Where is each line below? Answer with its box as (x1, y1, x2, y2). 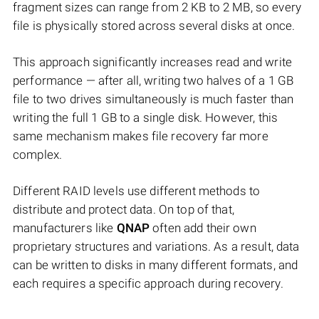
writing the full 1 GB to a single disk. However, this (13, 110, 278, 125)
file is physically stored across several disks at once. (13, 19, 296, 33)
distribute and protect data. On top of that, (13, 202, 234, 217)
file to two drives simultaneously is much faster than (13, 92, 294, 107)
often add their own (150, 221, 256, 236)
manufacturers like (13, 221, 117, 236)
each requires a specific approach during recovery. (13, 276, 283, 291)
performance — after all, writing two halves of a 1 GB (13, 73, 294, 88)
